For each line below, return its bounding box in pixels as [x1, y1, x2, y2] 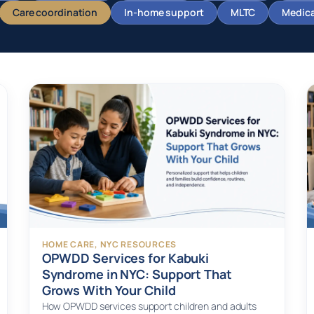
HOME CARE [41, 238, 95, 251]
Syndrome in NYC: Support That [41, 266, 232, 283]
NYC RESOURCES [100, 238, 177, 251]
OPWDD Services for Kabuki [41, 250, 210, 267]
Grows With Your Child [41, 282, 176, 299]
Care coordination [12, 6, 98, 19]
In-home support [124, 6, 204, 19]
